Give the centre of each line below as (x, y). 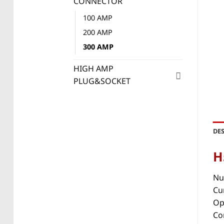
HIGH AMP (93, 69)
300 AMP (98, 47)
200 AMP (98, 32)
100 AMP (98, 18)
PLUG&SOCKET (102, 81)
